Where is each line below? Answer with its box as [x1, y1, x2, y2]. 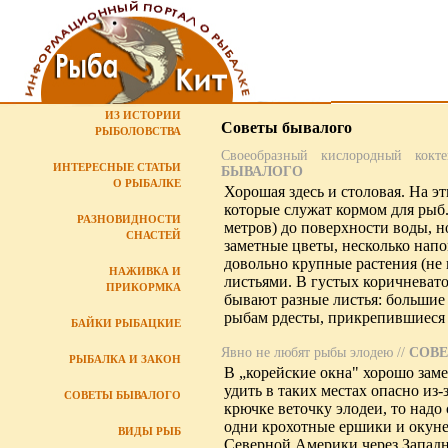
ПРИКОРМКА [106, 281, 181, 293]
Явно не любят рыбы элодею [221, 344, 393, 360]
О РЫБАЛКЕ [113, 177, 181, 189]
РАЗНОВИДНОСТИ [77, 213, 181, 225]
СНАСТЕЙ [126, 229, 181, 241]
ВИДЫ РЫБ [118, 425, 181, 437]
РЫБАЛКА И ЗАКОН [69, 353, 181, 365]
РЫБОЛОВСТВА [95, 125, 181, 137]
